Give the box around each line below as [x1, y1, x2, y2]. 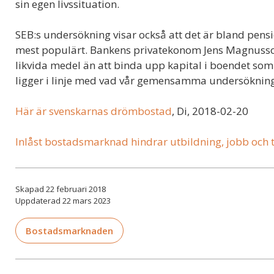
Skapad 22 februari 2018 [15, 183, 106, 194]
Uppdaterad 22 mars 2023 [15, 194, 111, 206]
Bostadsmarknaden [26, 224, 113, 237]
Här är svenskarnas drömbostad [15, 103, 172, 118]
